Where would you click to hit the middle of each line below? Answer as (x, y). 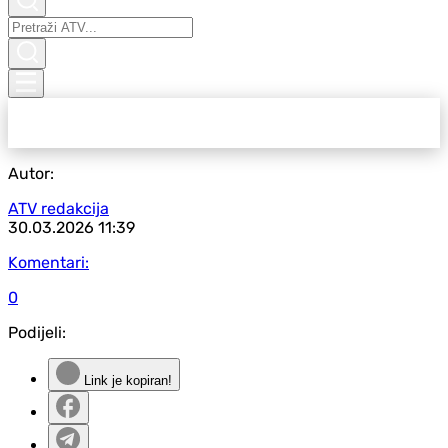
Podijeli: (37, 332)
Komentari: (48, 262)
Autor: (31, 173)
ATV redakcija (58, 208)
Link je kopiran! (126, 380)
